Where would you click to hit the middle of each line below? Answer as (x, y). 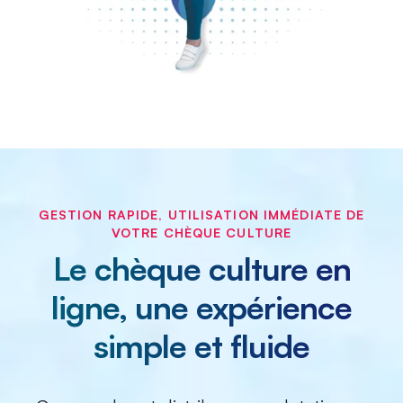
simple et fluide (201, 346)
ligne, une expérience (201, 308)
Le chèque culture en (201, 269)
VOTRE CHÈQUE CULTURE (201, 233)
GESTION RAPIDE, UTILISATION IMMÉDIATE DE (201, 215)
